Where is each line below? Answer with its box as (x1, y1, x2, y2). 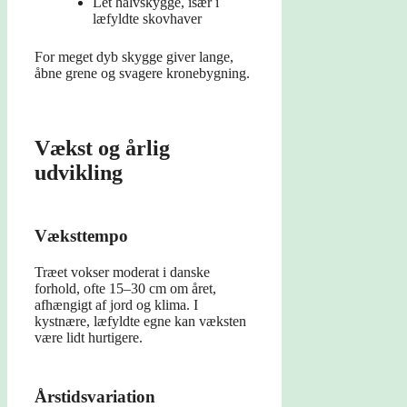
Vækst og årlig (35, 136, 170, 161)
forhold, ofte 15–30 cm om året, (35, 281, 216, 297)
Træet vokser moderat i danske (35, 264, 210, 281)
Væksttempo (35, 226, 128, 246)
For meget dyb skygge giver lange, (35, 49, 233, 65)
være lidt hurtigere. (35, 330, 143, 346)
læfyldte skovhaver (93, 11, 202, 27)
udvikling (35, 161, 123, 185)
